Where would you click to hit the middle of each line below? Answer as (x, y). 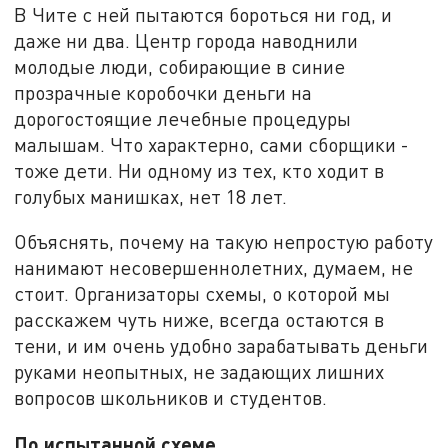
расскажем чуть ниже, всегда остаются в (199, 320)
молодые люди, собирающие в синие (180, 66)
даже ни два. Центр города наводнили (186, 40)
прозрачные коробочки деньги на (163, 92)
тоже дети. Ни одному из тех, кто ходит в (199, 170)
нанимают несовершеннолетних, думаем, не (214, 268)
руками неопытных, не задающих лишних (199, 372)
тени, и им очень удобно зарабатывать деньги (221, 346)
